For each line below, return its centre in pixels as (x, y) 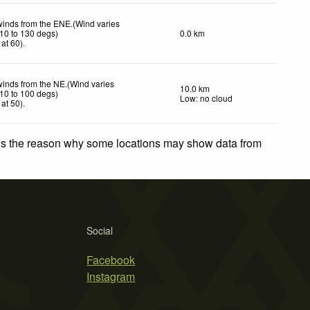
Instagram (111, 276)
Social (100, 230)
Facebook (111, 259)
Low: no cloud (206, 98)
